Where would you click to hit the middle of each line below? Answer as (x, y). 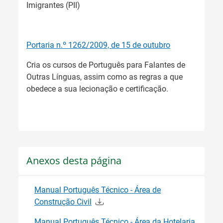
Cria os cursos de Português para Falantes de (106, 65)
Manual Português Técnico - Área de (98, 190)
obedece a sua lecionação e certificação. (97, 89)
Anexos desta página (74, 160)
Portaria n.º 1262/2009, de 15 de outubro (98, 45)
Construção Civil (63, 202)
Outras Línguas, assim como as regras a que (105, 77)
